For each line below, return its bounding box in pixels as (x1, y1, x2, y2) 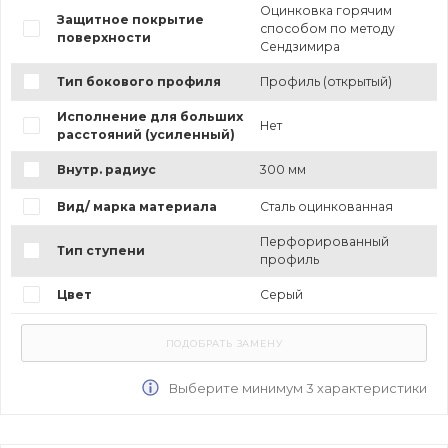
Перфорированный (259, 233, 389, 249)
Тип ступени (56, 242, 145, 258)
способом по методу (259, 20, 395, 36)
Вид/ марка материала (56, 198, 217, 214)
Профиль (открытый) (259, 73, 392, 89)
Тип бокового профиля (56, 73, 221, 89)
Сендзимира (259, 38, 340, 54)
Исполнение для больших (56, 108, 243, 124)
